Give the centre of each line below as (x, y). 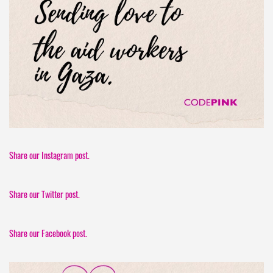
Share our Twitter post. (44, 194)
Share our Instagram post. (49, 155)
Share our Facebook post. (48, 233)
